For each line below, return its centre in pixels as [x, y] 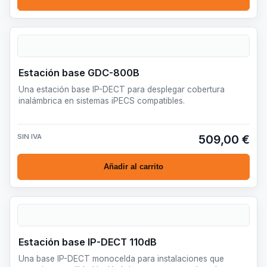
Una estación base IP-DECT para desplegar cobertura [122, 89]
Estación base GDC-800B [79, 72]
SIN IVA [30, 136]
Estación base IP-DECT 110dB [88, 242]
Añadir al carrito [133, 167]
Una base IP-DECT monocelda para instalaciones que [121, 258]
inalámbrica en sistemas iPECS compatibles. [102, 100]
